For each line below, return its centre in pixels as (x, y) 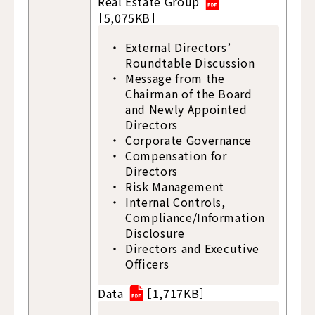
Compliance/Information (195, 217)
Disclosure (155, 232)
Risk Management (175, 186)
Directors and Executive (192, 248)
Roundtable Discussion (190, 62)
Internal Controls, (175, 201)
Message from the (175, 78)
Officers (147, 263)
